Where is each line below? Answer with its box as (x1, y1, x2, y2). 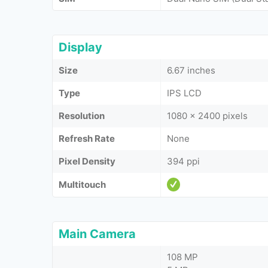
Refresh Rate (59, 133, 115, 144)
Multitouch (59, 179, 106, 190)
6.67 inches (167, 65, 215, 76)
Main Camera (59, 227, 136, 241)
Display (59, 40, 102, 54)
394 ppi (167, 156, 200, 167)
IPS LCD (167, 87, 202, 99)
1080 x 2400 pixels (167, 110, 248, 121)
